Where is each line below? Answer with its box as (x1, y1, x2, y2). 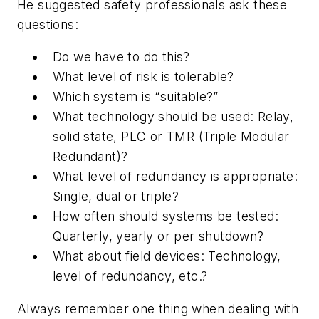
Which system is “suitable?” (53, 89, 219, 105)
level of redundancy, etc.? (53, 268, 208, 284)
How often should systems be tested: (53, 209, 278, 224)
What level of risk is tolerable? (53, 69, 234, 85)
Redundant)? (53, 149, 128, 164)
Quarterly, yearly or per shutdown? (53, 229, 264, 244)
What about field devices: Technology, (53, 249, 281, 264)
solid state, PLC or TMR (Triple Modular (53, 129, 290, 145)
